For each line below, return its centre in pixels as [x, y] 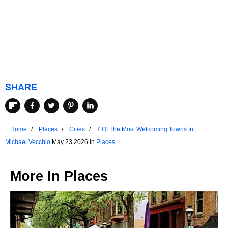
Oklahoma [111, 138]
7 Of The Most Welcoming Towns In [145, 129]
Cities [77, 129]
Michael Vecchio [28, 142]
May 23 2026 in [73, 142]
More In [37, 176]
